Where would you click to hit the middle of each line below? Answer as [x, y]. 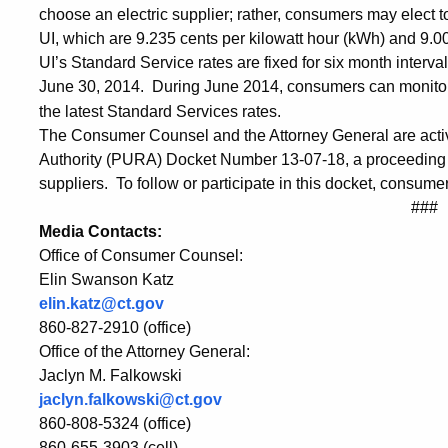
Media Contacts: [100, 232]
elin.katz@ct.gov [101, 304]
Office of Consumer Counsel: [141, 256]
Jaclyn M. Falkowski [110, 376]
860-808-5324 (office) [115, 424]
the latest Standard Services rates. [166, 112]
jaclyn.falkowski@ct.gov [130, 400]
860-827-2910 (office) [115, 328]
